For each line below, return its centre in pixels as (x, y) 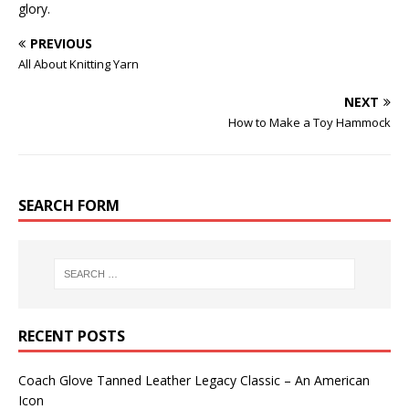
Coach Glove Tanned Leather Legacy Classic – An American (194, 380)
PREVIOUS (61, 43)
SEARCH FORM (69, 205)
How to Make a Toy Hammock (309, 122)
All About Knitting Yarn (79, 64)
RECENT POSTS (72, 336)
